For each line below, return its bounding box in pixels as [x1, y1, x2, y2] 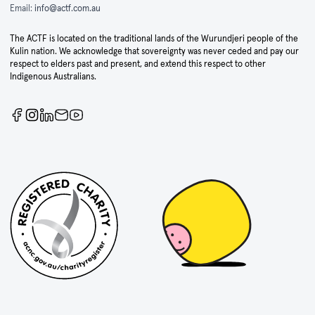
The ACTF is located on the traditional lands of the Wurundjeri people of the [10, 32, 298, 44]
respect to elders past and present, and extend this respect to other [10, 58, 266, 69]
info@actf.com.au [34, 3, 101, 14]
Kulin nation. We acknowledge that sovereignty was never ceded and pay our [10, 45, 299, 56]
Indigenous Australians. [10, 70, 96, 82]
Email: [10, 3, 34, 14]
